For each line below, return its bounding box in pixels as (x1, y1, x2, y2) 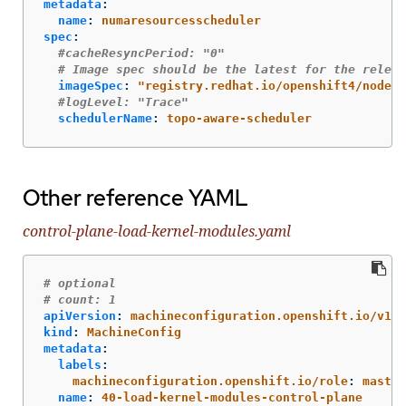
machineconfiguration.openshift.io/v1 (130, 308, 391, 323)
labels (58, 357, 101, 372)
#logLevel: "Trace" (58, 94, 188, 109)
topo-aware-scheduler (167, 111, 312, 125)
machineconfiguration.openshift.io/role (72, 373, 348, 388)
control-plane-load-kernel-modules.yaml (23, 220, 291, 241)
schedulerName (58, 111, 152, 125)
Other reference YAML (23, 183, 248, 212)
